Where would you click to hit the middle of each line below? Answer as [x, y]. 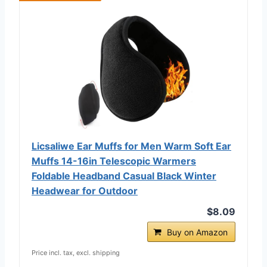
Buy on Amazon [197, 232]
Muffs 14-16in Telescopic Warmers [114, 161]
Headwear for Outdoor [85, 190]
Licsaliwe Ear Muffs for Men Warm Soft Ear [131, 146]
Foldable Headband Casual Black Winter [124, 176]
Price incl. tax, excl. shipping [76, 252]
